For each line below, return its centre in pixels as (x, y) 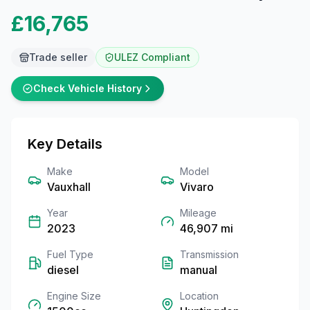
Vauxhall (69, 187)
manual (199, 270)
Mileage (198, 213)
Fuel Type (70, 254)
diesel (63, 270)
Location (199, 296)
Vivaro (197, 187)
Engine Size (74, 296)
